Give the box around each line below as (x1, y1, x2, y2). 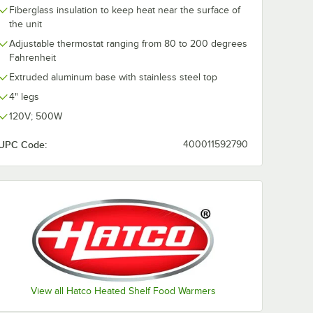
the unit (9, 19, 42, 29)
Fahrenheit (9, 52, 56, 63)
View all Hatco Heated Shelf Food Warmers (30, 286, 216, 297)
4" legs (9, 92, 39, 102)
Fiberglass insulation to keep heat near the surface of (9, 5, 240, 15)
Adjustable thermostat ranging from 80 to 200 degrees (9, 38, 247, 49)
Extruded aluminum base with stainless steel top (9, 72, 217, 82)
